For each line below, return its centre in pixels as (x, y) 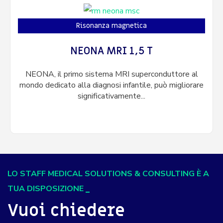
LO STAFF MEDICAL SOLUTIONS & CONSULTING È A (108, 174)
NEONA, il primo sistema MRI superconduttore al (111, 74)
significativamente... (111, 96)
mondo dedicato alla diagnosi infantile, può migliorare (111, 85)
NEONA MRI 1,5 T (111, 51)
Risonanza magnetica (111, 26)
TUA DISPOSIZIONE (46, 189)
